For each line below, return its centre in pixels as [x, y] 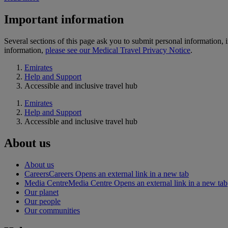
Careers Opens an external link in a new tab [119, 174]
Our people [42, 201]
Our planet [41, 192]
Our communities [52, 210]
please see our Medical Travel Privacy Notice [118, 50]
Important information [64, 19]
